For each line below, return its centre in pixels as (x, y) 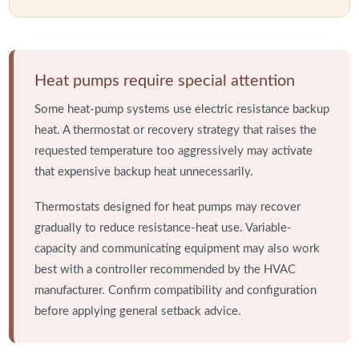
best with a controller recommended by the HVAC (165, 270)
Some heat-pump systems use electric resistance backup (182, 110)
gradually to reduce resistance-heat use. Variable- (163, 228)
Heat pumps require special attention (164, 81)
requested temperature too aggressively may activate (173, 151)
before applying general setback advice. (137, 312)
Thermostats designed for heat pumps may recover (167, 208)
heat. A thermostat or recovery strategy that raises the (175, 131)
